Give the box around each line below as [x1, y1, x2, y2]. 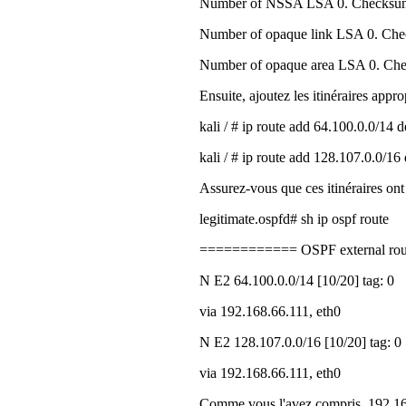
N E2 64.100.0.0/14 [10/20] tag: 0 [199, 272, 394, 288]
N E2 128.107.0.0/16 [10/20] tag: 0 [199, 333, 401, 350]
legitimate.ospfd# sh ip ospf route [199, 210, 389, 227]
